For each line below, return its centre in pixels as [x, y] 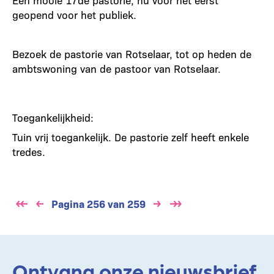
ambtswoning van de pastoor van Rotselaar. [117, 68]
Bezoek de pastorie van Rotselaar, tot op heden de [132, 54]
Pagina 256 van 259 [98, 203]
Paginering [44, 203]
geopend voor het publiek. [74, 14]
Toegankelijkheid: [53, 117]
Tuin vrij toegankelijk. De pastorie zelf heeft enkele [131, 137]
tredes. [29, 151]
